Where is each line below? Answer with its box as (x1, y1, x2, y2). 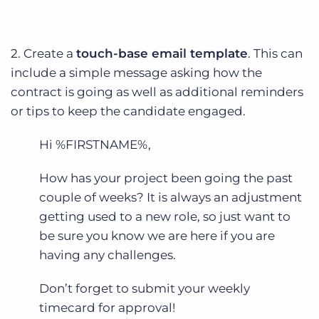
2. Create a (11, 46, 76, 61)
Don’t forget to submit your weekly (39, 281, 250, 296)
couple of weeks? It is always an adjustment (39, 189, 302, 204)
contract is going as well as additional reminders (11, 84, 303, 99)
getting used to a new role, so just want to (39, 209, 291, 224)
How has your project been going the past (39, 170, 293, 185)
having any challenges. (39, 247, 176, 262)
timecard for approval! (39, 300, 175, 315)
